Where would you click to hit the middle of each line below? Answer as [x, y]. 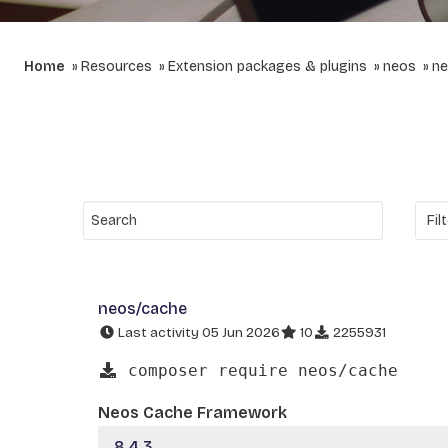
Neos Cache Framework [192, 412]
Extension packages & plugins [267, 66]
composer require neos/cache [258, 370]
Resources [116, 66]
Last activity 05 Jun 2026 [197, 332]
